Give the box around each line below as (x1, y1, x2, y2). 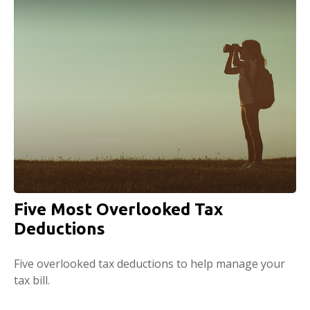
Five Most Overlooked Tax (14, 200, 223, 219)
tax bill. (14, 273, 50, 289)
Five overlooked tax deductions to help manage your (14, 256, 285, 272)
